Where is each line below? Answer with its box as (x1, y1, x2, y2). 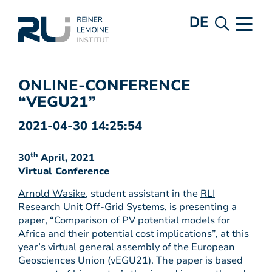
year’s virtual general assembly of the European (18, 240, 235, 254)
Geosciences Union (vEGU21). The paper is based (18, 254, 243, 267)
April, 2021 (38, 151, 95, 165)
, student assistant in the (86, 187, 200, 200)
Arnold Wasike (18, 187, 86, 200)
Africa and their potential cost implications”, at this (18, 227, 249, 240)
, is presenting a (165, 200, 237, 214)
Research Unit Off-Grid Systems (18, 200, 165, 214)
